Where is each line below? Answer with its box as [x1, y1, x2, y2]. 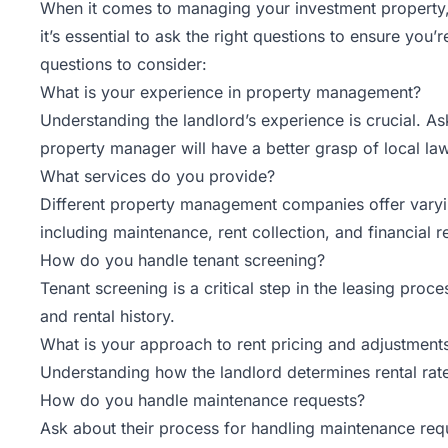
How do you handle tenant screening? [40, 250, 325, 271]
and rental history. [40, 306, 175, 327]
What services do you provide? [40, 166, 275, 187]
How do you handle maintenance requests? [40, 390, 365, 411]
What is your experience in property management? [40, 82, 421, 103]
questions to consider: [40, 54, 207, 75]
